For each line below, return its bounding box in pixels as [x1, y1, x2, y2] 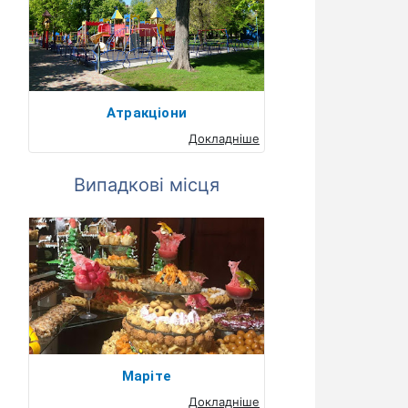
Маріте [121, 368, 172, 384]
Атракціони [107, 105, 187, 121]
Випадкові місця [74, 174, 219, 196]
